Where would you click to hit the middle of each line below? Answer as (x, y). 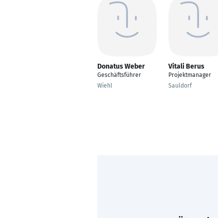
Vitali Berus (186, 66)
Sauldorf (180, 86)
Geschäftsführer (119, 75)
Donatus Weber (121, 66)
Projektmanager (190, 75)
